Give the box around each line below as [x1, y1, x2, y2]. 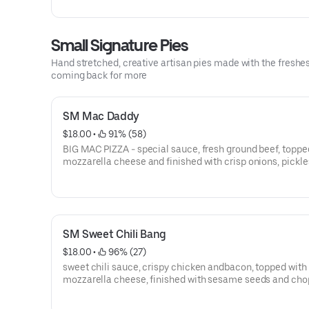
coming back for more [51, 70, 148, 81]
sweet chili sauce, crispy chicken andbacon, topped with [63, 261, 307, 272]
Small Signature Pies [51, 35, 188, 55]
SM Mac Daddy [63, 110, 140, 123]
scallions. [63, 286, 105, 297]
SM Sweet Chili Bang [63, 228, 166, 241]
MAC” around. [63, 181, 123, 192]
